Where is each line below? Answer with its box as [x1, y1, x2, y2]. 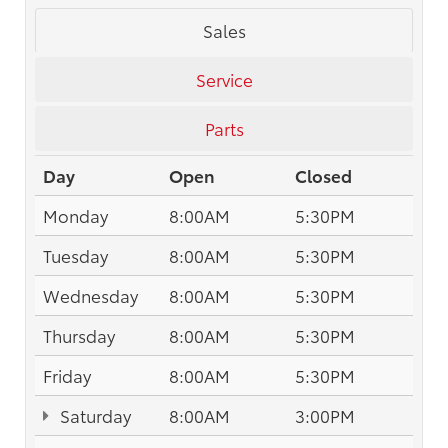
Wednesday [43, 282, 138, 307]
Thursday [43, 322, 115, 347]
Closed [295, 162, 352, 187]
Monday [43, 202, 108, 227]
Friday [43, 362, 91, 387]
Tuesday [43, 242, 108, 267]
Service [195, 66, 253, 91]
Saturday [56, 402, 132, 427]
